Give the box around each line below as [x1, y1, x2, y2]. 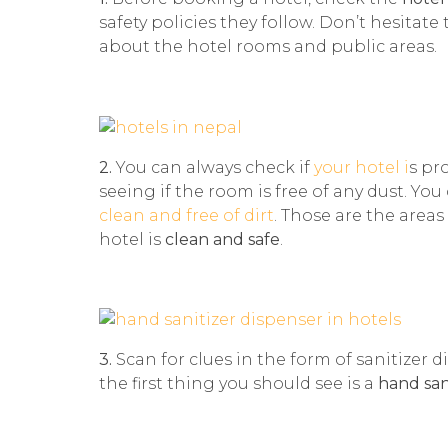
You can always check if [116, 157, 314, 177]
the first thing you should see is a [99, 374, 378, 394]
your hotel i [314, 157, 409, 177]
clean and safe [161, 229, 280, 249]
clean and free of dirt [99, 205, 274, 225]
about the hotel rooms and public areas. [99, 36, 437, 56]
